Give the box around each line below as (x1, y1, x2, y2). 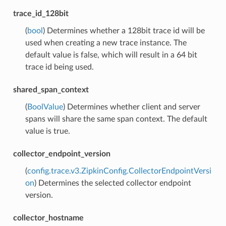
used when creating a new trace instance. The (25, 38, 187, 47)
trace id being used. (25, 63, 94, 71)
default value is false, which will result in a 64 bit (25, 50, 197, 59)
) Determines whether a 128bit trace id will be (42, 26, 205, 35)
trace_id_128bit (13, 9, 69, 18)
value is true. (25, 127, 70, 135)
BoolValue (27, 102, 63, 111)
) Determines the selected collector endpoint (34, 179, 191, 187)
